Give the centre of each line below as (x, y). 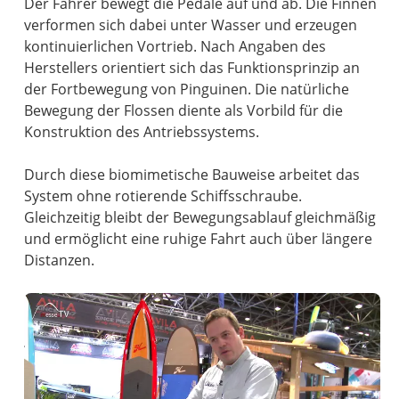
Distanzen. (60, 260)
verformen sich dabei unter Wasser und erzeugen (191, 24)
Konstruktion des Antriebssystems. (142, 131)
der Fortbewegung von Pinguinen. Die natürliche (187, 89)
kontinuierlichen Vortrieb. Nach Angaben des (175, 46)
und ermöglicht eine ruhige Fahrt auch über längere (199, 238)
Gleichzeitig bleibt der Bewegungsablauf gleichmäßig (200, 217)
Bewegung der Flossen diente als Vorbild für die (184, 110)
